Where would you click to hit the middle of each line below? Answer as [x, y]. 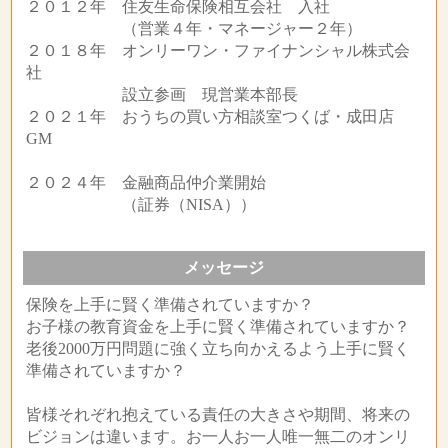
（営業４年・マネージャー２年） [193, 29]
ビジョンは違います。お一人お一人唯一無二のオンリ [217, 437]
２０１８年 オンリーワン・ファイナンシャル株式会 [217, 51]
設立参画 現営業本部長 [161, 95]
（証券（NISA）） [140, 205]
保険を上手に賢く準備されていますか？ [169, 305]
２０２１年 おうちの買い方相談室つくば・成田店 [217, 117]
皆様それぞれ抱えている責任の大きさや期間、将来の [217, 415]
